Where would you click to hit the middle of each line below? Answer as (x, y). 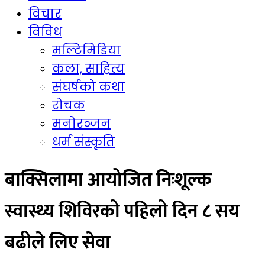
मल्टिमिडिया (87, 51)
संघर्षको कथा (88, 87)
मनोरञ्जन (81, 124)
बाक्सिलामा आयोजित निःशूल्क (108, 180)
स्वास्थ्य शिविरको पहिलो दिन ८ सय (122, 211)
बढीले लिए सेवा (58, 243)
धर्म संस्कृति (83, 142)
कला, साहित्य (88, 69)
